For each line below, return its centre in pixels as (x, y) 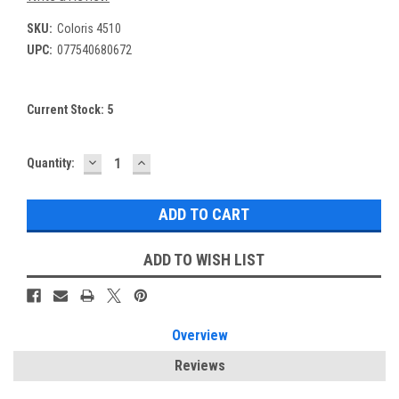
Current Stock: (67, 109)
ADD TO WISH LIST (204, 260)
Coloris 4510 (89, 28)
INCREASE (171, 161)
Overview (199, 336)
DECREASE (124, 161)
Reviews (199, 366)
